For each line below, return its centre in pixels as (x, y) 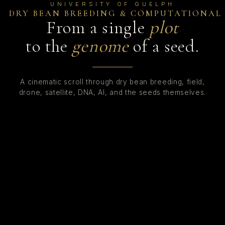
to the (49, 46)
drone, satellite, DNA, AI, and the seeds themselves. (113, 92)
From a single (98, 28)
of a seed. (164, 46)
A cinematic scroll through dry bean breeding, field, (113, 82)
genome (100, 46)
